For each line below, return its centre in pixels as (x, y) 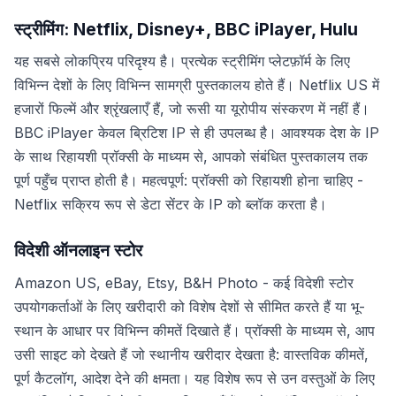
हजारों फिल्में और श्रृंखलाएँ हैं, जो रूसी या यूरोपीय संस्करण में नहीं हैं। (192, 109)
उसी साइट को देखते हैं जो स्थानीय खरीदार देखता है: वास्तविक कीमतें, (191, 354)
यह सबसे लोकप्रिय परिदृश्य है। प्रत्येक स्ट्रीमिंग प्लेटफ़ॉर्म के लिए (182, 61)
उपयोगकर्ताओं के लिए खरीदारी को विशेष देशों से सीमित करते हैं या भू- (190, 306)
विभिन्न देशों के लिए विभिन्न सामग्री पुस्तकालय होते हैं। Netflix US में (197, 85)
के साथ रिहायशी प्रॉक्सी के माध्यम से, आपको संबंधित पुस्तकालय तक (191, 157)
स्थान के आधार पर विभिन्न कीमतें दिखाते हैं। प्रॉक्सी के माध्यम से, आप (194, 330)
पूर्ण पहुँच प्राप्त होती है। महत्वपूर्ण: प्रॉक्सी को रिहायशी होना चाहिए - (189, 181)
